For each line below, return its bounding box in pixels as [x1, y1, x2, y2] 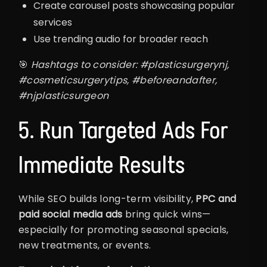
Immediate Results [18, 151, 185, 178]
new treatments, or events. [18, 238, 151, 253]
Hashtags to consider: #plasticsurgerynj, [30, 58, 229, 72]
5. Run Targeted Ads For [18, 117, 229, 144]
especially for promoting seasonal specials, [18, 223, 229, 237]
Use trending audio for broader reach [33, 32, 208, 46]
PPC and [195, 192, 237, 206]
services [33, 15, 72, 30]
